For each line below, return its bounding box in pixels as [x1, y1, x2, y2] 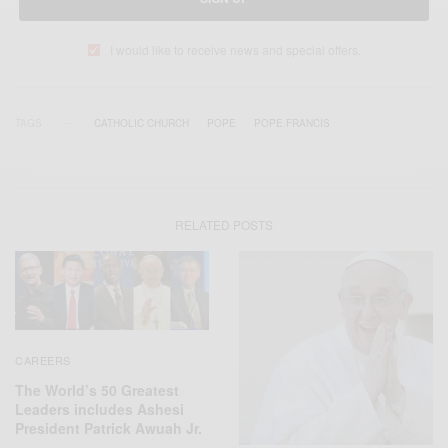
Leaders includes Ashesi [15, 398, 184, 419]
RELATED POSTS [175, 216, 273, 234]
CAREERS [15, 351, 71, 368]
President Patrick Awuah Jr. [15, 417, 206, 438]
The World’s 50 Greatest [15, 379, 179, 400]
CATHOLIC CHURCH [94, 116, 189, 131]
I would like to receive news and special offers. [109, 41, 361, 59]
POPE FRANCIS [254, 116, 330, 131]
